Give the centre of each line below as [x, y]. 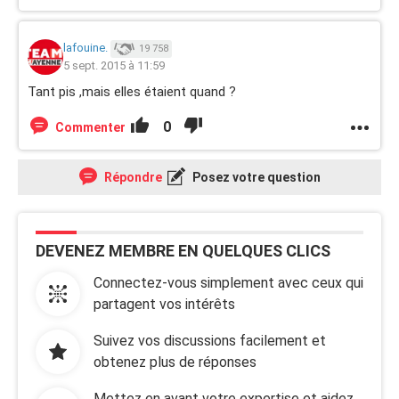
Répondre [131, 177]
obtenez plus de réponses [175, 362]
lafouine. [85, 48]
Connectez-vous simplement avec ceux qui [228, 283]
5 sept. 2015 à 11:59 [114, 65]
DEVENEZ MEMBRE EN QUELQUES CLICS [183, 251]
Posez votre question [255, 177]
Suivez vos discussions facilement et [210, 341]
